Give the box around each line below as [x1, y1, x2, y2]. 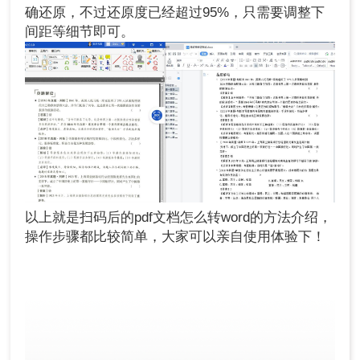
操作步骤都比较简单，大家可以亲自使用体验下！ [25, 228, 326, 244]
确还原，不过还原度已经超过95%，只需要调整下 [25, 4, 325, 20]
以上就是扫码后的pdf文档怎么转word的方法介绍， [25, 209, 333, 225]
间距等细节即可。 [25, 23, 135, 39]
